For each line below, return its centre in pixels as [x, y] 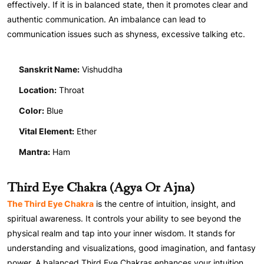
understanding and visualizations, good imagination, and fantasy [131, 248]
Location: [38, 90]
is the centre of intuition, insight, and [165, 204]
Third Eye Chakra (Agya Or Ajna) [101, 188]
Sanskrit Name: [49, 70]
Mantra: [34, 152]
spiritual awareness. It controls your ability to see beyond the [124, 219]
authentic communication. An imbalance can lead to [106, 19]
